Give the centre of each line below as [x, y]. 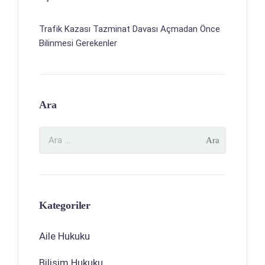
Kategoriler [65, 205]
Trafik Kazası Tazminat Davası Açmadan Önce [130, 29]
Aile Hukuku [64, 236]
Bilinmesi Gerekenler [78, 43]
